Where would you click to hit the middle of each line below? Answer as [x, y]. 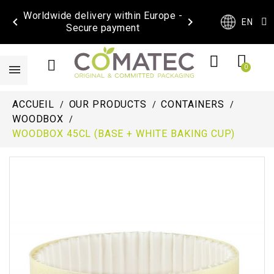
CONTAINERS [193, 105]
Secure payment [103, 28]
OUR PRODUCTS [108, 105]
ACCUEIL [33, 105]
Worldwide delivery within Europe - [103, 16]
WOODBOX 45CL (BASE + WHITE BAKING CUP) [124, 134]
